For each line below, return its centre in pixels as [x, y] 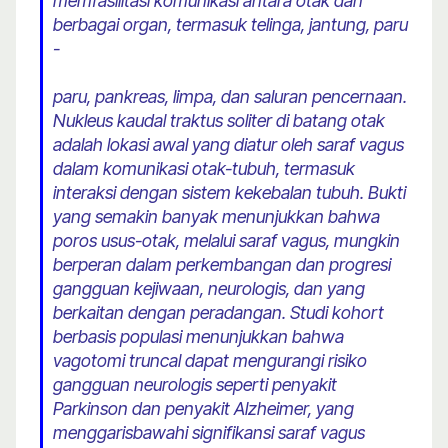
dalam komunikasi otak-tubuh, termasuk [204, 169]
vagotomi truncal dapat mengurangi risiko [210, 361]
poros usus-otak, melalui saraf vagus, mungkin [226, 241]
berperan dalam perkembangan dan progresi [222, 265]
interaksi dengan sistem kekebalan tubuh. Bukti [229, 193]
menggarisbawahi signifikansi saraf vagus [209, 433]
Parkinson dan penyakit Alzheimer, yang [203, 409]
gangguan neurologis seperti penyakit [195, 385]
